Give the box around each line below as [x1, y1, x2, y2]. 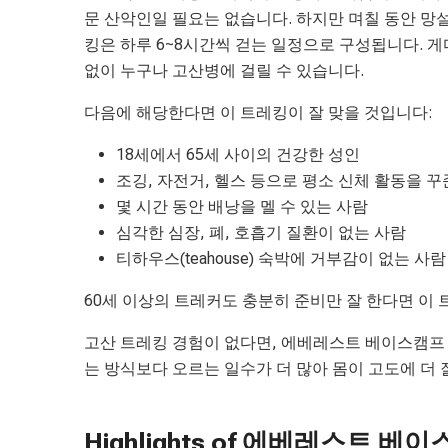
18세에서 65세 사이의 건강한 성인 [116, 144, 360, 164]
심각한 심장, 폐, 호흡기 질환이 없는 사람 [116, 222, 406, 242]
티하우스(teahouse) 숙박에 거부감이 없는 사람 [116, 248, 446, 268]
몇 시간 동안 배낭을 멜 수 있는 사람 [116, 196, 368, 216]
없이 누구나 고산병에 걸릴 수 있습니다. [84, 60, 364, 80]
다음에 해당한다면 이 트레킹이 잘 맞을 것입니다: [84, 102, 433, 122]
